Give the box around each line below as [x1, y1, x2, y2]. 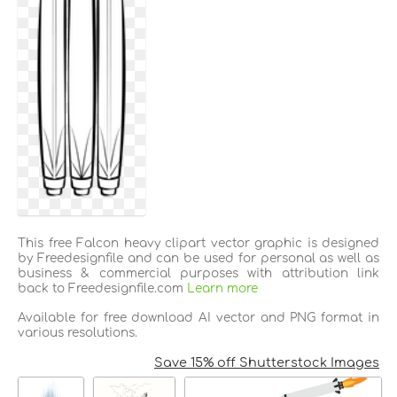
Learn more [187, 282, 258, 296]
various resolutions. [18, 326, 137, 340]
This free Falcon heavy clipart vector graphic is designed [18, 237, 379, 251]
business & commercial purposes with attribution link [18, 267, 379, 281]
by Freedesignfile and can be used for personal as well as [18, 252, 379, 266]
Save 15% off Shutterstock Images [154, 355, 379, 370]
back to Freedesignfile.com [18, 282, 187, 296]
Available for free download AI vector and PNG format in [18, 311, 379, 325]
